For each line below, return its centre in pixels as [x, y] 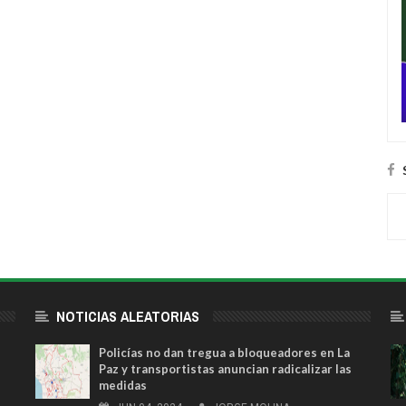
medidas [122, 386]
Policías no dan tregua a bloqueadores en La [224, 353]
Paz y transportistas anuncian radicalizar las [225, 369]
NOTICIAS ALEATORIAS [127, 317]
